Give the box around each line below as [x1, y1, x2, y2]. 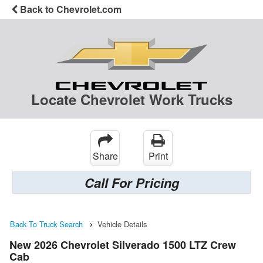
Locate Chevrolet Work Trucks [31, 89, 232, 110]
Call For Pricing [84, 173, 179, 193]
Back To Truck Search [10, 218, 83, 230]
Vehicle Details [97, 218, 147, 230]
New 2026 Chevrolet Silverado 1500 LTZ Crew [9, 237, 236, 252]
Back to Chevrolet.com [18, 2, 122, 16]
